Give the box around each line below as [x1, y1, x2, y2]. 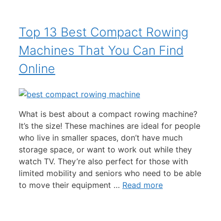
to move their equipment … [19, 180, 122, 190]
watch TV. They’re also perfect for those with [19, 156, 188, 166]
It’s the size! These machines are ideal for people [19, 120, 200, 131]
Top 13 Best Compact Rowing [19, 24, 188, 39]
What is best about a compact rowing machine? [19, 109, 197, 119]
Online [19, 61, 55, 76]
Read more [122, 180, 163, 190]
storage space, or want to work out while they [19, 144, 192, 154]
